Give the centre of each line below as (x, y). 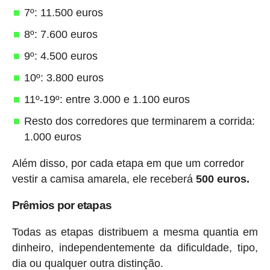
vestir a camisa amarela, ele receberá (104, 179)
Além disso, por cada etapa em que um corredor (128, 163)
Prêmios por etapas (62, 205)
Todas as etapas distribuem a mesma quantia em (135, 232)
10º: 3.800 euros (64, 77)
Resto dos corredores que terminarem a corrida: (139, 121)
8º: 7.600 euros (61, 34)
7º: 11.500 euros (63, 12)
